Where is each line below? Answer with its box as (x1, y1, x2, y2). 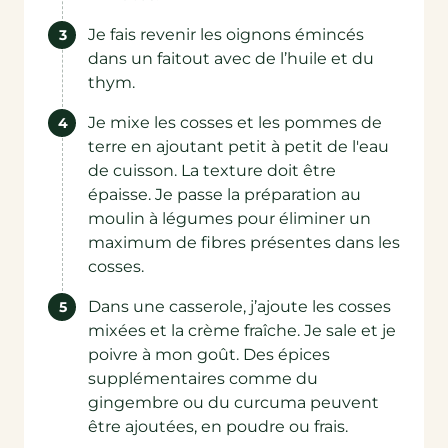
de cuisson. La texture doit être (88, 161, 336, 180)
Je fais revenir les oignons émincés (88, 25, 364, 44)
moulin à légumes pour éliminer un (88, 209, 371, 228)
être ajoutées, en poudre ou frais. (88, 417, 348, 436)
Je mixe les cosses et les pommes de (88, 113, 382, 132)
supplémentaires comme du (88, 369, 318, 388)
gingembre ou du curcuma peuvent (88, 393, 379, 412)
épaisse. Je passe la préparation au (88, 185, 361, 204)
